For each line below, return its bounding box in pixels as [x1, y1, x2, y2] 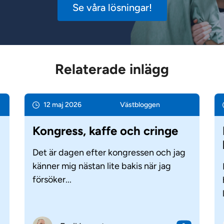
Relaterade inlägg [55, 60, 169, 78]
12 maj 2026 [43, 100, 81, 109]
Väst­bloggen [119, 100, 160, 109]
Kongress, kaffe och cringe [32, 123, 178, 138]
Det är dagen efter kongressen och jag [32, 147, 185, 158]
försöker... [32, 174, 71, 185]
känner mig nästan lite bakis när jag [32, 160, 171, 172]
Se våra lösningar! [72, 1, 152, 14]
